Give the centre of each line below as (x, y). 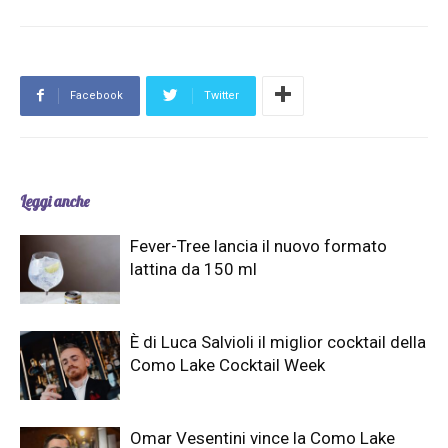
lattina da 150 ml (193, 269)
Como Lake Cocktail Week (227, 365)
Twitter (221, 96)
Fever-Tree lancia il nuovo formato (258, 246)
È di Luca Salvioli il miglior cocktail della (278, 342)
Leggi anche (54, 202)
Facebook (96, 96)
